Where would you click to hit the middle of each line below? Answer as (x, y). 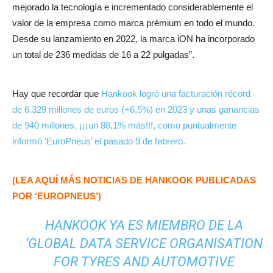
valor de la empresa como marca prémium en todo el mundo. (133, 23)
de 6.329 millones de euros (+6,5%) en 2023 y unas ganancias (136, 110)
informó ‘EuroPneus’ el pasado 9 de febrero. (99, 141)
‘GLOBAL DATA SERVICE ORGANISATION (144, 244)
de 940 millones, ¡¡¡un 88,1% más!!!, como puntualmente (124, 126)
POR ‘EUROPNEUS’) (57, 196)
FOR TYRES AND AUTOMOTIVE (144, 262)
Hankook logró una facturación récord (176, 94)
